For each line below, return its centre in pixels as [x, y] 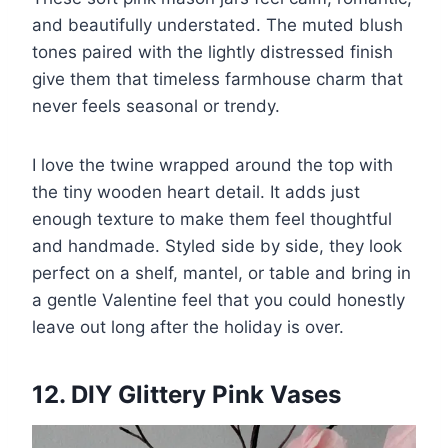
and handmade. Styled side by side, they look [217, 245]
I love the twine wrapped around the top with [212, 164]
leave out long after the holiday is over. [188, 326]
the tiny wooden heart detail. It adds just [196, 191]
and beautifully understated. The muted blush [217, 24]
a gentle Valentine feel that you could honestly [218, 299]
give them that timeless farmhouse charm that [217, 78]
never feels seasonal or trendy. [156, 105]
